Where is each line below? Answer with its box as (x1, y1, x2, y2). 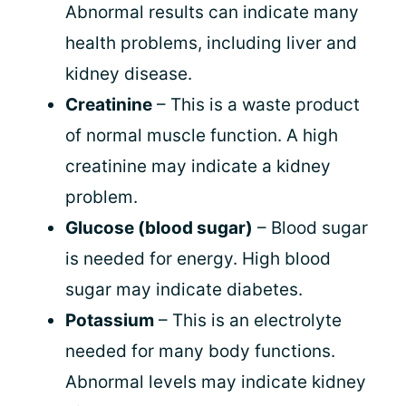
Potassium (65, 309, 154, 331)
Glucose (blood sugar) (65, 217, 253, 238)
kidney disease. (65, 63, 192, 84)
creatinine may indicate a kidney (65, 155, 331, 177)
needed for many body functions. (65, 340, 335, 362)
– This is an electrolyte (154, 309, 342, 331)
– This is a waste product (152, 93, 360, 115)
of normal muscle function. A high (65, 124, 338, 146)
